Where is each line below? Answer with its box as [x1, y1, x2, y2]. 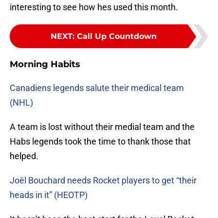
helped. [10, 151, 38, 162]
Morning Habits [10, 59, 80, 70]
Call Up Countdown [77, 32, 157, 41]
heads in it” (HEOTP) [10, 190, 88, 200]
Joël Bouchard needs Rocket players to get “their [10, 175, 197, 186]
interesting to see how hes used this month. [10, 2, 178, 13]
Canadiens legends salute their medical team [10, 83, 184, 93]
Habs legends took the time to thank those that [10, 136, 191, 147]
